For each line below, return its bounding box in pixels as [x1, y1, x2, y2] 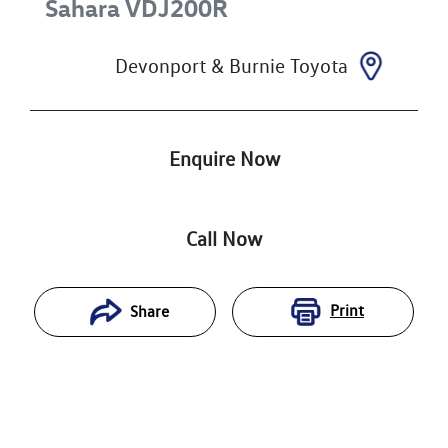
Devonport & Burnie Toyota [115, 53, 348, 78]
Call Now [186, 226, 262, 251]
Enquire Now [168, 146, 280, 171]
